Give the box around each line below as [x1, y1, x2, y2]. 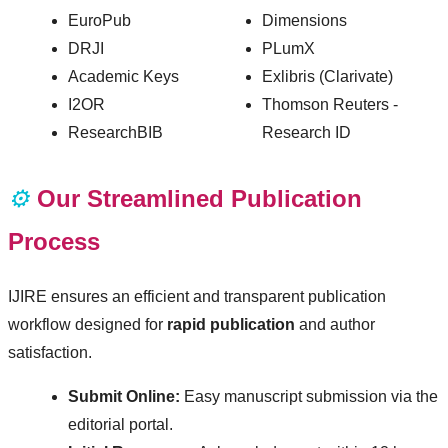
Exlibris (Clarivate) [262, 68, 393, 86]
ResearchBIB [68, 124, 163, 142]
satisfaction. [8, 344, 92, 362]
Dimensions [262, 12, 347, 30]
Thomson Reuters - [262, 96, 398, 114]
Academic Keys [68, 68, 179, 86]
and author [295, 316, 375, 334]
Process [8, 228, 100, 256]
